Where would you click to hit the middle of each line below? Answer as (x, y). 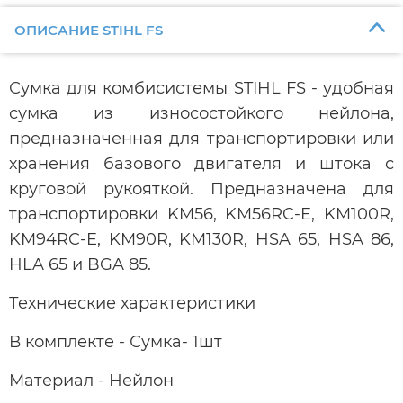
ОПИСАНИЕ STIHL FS (88, 30)
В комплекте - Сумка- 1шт (116, 341)
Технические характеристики (132, 303)
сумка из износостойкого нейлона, (201, 113)
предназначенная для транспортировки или (201, 138)
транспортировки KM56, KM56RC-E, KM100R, (201, 214)
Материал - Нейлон (91, 380)
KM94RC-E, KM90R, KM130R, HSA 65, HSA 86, (201, 239)
